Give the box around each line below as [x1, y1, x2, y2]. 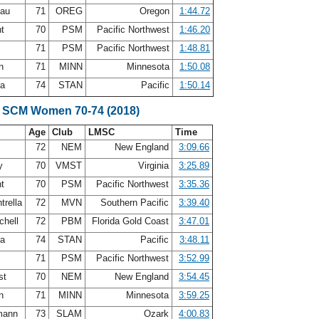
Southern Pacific [98, 197, 172, 208]
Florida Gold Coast [89, 216, 172, 226]
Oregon [137, 6, 172, 16]
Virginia [135, 160, 172, 171]
